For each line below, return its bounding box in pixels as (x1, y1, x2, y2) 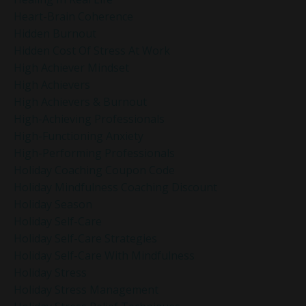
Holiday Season (14, 196, 92, 212)
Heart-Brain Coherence (14, 8, 133, 24)
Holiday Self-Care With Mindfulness (14, 247, 195, 263)
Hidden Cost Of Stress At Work (14, 42, 170, 58)
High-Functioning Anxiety (14, 128, 143, 143)
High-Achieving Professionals (14, 111, 165, 126)
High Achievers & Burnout (14, 94, 147, 109)
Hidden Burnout (14, 25, 96, 41)
